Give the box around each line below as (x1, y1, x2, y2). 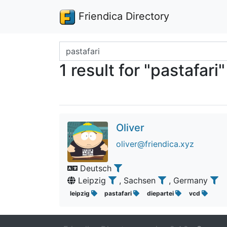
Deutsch (78, 163, 114, 173)
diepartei (146, 190, 175, 197)
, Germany (169, 175, 210, 185)
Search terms (59, 42, 109, 52)
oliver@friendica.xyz (116, 139, 194, 149)
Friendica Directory (75, 10, 169, 22)
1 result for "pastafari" (59, 60, 225, 80)
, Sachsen (119, 175, 158, 185)
